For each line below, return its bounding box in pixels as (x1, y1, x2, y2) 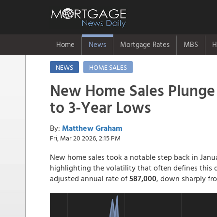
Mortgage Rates (120, 39, 170, 50)
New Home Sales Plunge (50, 78, 215, 102)
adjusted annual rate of (50, 172, 129, 184)
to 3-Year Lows (50, 95, 151, 119)
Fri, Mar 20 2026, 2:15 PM (50, 133, 121, 143)
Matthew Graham (62, 122, 123, 134)
